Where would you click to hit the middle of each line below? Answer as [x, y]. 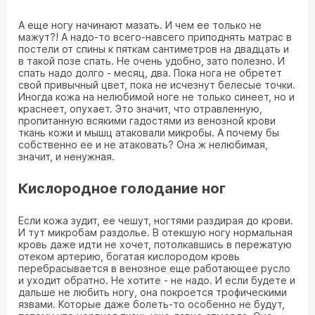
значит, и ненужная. [66, 156]
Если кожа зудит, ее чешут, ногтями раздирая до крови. [156, 220]
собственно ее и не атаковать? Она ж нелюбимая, [143, 144]
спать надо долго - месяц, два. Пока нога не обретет [150, 73]
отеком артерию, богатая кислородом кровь [129, 256]
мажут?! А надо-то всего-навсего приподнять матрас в [155, 37]
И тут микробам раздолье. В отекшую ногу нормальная [155, 232]
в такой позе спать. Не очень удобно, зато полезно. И [152, 61]
